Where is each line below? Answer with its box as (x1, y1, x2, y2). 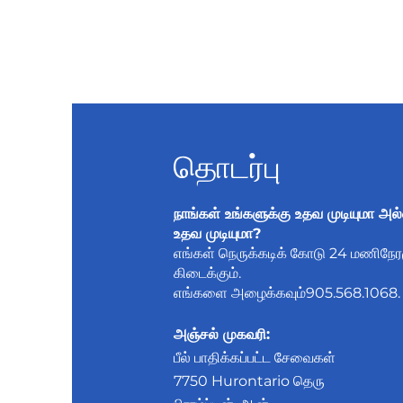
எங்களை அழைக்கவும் (173, 284, 306, 301)
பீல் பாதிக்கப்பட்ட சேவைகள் (173, 349, 336, 366)
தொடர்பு (173, 140, 281, 187)
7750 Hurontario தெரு (173, 372, 325, 390)
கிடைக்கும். (173, 264, 241, 282)
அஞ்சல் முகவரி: (173, 326, 270, 343)
